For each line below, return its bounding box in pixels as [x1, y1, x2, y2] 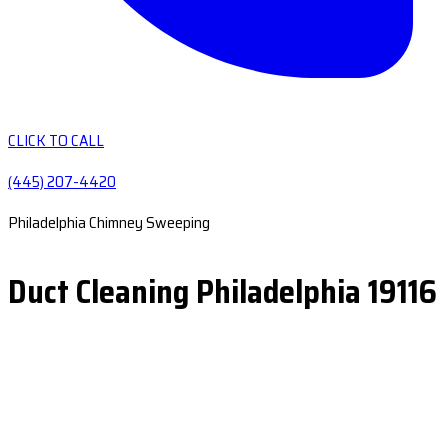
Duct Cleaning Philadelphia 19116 [8, 267, 437, 317]
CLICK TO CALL [8, 128, 104, 153]
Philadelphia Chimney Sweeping [8, 210, 210, 235]
